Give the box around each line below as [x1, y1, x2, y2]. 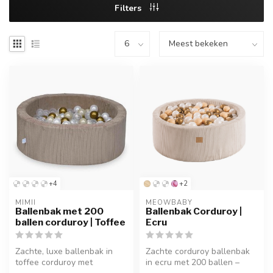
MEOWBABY [146, 197, 193, 207]
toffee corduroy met [15, 256, 93, 268]
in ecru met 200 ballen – [146, 256, 239, 268]
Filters [115, 2, 144, 14]
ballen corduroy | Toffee [15, 216, 126, 228]
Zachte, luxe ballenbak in [15, 245, 113, 257]
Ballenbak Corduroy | [146, 205, 242, 217]
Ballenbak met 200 [15, 205, 104, 217]
